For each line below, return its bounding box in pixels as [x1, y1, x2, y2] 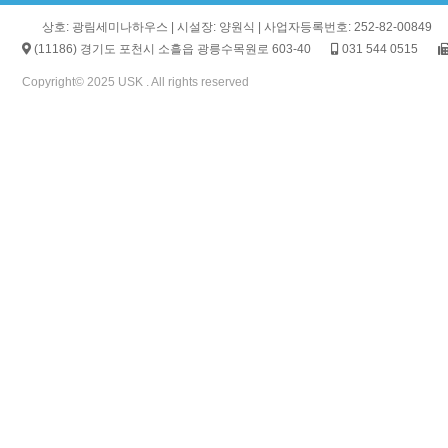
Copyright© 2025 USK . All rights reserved [22, 74, 249, 89]
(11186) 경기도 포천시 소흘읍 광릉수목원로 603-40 [31, 41, 311, 56]
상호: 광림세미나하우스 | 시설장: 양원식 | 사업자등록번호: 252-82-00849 [42, 19, 432, 34]
